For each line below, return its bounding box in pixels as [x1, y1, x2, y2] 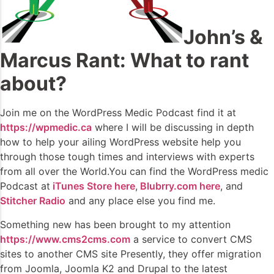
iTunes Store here [50, 180, 135, 193]
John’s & [183, 25, 263, 50]
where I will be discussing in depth [92, 121, 254, 134]
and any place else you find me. [65, 194, 215, 207]
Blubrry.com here [138, 180, 220, 193]
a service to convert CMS [130, 232, 252, 245]
